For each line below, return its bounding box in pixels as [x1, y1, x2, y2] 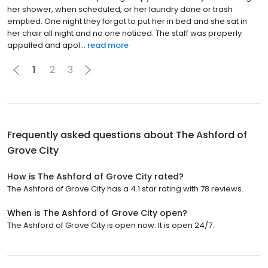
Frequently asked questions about [7, 127, 176, 142]
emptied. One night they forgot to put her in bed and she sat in [7, 15, 247, 27]
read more [87, 39, 129, 51]
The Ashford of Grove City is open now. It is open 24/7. [7, 219, 214, 231]
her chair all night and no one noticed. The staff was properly [7, 27, 242, 39]
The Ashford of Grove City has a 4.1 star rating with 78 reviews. [7, 182, 243, 194]
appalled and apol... [7, 39, 86, 51]
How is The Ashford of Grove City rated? [7, 170, 184, 182]
